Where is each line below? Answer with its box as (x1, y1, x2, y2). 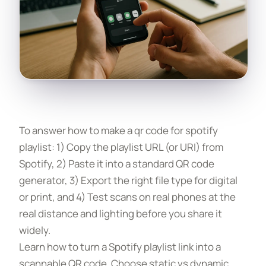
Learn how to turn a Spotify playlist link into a (19, 240, 221, 254)
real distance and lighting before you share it (19, 207, 222, 220)
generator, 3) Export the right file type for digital (19, 173, 237, 187)
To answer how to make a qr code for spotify (19, 123, 218, 137)
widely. (19, 223, 50, 237)
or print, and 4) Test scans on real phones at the (19, 190, 236, 204)
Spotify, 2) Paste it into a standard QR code (19, 157, 214, 170)
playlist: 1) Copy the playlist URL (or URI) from (19, 140, 223, 154)
